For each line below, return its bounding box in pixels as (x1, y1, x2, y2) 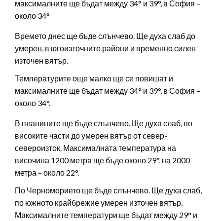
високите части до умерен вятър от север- (15, 131, 167, 141)
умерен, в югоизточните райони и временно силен (15, 43, 196, 53)
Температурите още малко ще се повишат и (15, 74, 173, 83)
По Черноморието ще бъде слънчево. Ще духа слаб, (15, 185, 202, 195)
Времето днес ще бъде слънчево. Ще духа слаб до (15, 31, 195, 41)
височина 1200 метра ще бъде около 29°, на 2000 (15, 155, 190, 165)
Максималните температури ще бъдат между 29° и (15, 210, 197, 220)
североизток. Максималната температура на (15, 143, 176, 153)
